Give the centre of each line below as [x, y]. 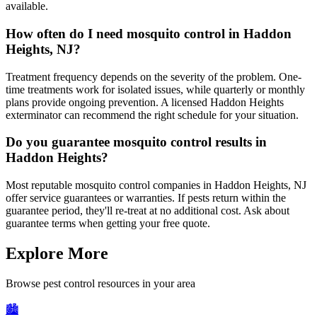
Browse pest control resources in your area [100, 283]
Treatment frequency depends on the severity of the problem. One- [154, 76]
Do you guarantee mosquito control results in [136, 142]
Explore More [57, 254]
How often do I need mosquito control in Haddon [149, 34]
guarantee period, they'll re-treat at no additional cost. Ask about [148, 211]
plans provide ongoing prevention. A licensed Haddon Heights [145, 102]
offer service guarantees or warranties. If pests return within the [146, 198]
